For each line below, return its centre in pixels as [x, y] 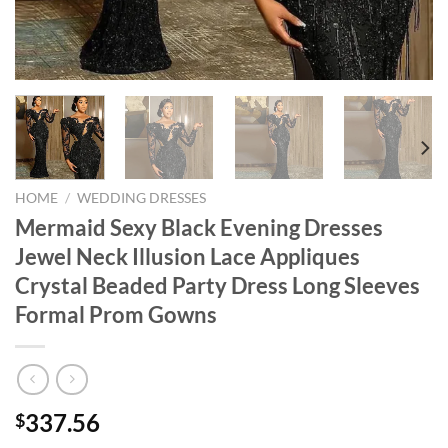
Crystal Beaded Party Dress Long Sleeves [217, 285]
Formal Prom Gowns [116, 314]
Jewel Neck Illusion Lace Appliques [187, 256]
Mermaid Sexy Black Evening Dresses [199, 227]
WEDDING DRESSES [142, 197]
